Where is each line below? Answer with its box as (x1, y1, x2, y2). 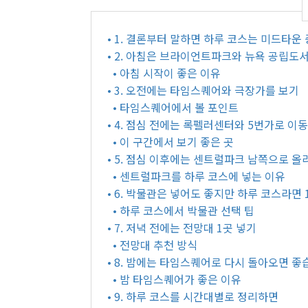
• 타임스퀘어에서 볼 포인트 (113, 99, 239, 115)
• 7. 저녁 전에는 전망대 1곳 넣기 (107, 219, 256, 236)
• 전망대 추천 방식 (113, 236, 197, 253)
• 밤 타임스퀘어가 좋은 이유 (113, 271, 241, 287)
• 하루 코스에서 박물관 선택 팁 (113, 202, 254, 219)
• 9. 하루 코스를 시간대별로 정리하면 (107, 288, 278, 305)
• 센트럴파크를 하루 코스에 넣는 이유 (113, 168, 285, 184)
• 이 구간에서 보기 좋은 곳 (113, 133, 234, 150)
